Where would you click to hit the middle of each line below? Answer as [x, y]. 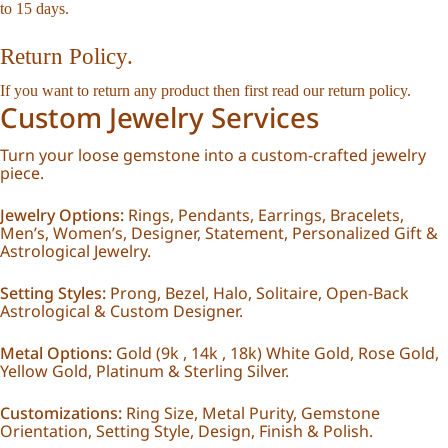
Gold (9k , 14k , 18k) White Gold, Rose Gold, [275, 353]
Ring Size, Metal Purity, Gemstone [251, 413]
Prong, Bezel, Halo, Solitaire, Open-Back [257, 293]
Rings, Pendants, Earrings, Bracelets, [264, 215]
